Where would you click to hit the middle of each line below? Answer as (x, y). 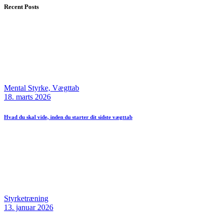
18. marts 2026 (27, 97)
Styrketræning (26, 199)
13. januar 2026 (29, 208)
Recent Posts (21, 7)
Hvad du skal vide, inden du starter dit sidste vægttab (68, 117)
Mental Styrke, (28, 88)
